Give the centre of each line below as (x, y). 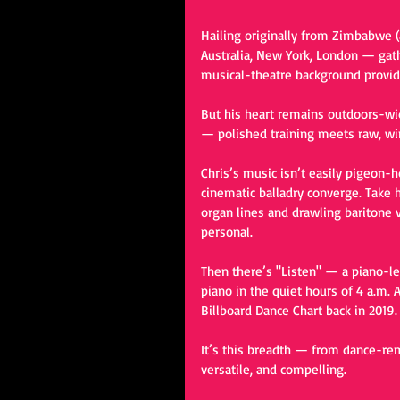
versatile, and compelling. (274, 369)
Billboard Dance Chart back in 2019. (299, 310)
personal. (227, 232)
